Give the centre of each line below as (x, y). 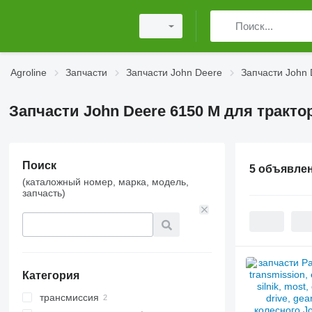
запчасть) (44, 193)
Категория (50, 275)
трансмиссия (69, 297)
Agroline (29, 72)
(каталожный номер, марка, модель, (105, 182)
